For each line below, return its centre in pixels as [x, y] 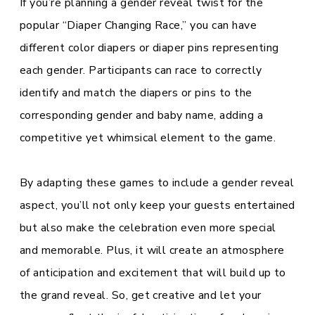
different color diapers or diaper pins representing [149, 48]
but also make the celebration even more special [148, 228]
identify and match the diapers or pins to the [136, 93]
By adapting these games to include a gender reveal [157, 183]
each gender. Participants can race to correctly [141, 70]
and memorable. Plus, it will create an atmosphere [152, 250]
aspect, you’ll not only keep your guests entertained [157, 205]
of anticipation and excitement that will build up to [153, 273]
